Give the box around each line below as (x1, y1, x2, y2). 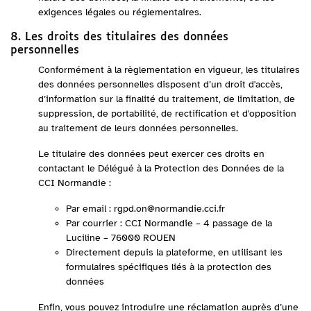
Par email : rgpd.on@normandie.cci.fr (66, 203, 225, 215)
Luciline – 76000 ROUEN (66, 232, 176, 244)
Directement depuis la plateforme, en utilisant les (66, 246, 283, 258)
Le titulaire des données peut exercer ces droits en (38, 148, 264, 160)
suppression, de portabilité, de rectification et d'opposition (38, 108, 296, 119)
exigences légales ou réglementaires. (38, 6, 201, 18)
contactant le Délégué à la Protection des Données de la (38, 162, 284, 174)
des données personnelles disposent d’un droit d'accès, (38, 78, 283, 90)
